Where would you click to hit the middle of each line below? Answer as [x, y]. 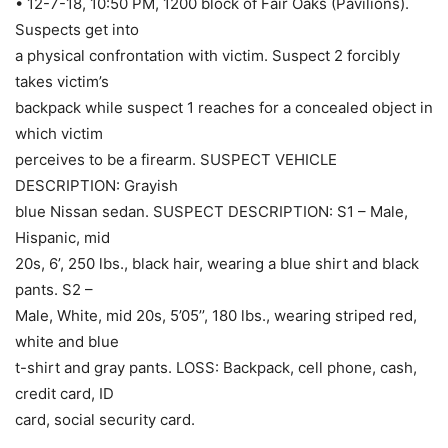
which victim [59, 134]
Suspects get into [77, 30]
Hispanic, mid [62, 238]
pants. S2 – [54, 290]
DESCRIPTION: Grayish [96, 186]
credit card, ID [64, 394]
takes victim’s [62, 82]
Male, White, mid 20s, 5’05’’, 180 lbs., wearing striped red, [216, 316]
